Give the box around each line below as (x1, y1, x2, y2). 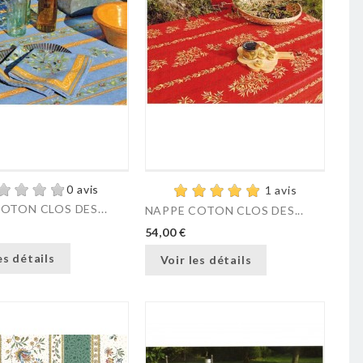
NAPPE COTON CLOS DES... (144, 203, 304, 217)
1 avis (264, 183, 297, 198)
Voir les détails (160, 253, 252, 267)
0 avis (66, 182, 100, 197)
